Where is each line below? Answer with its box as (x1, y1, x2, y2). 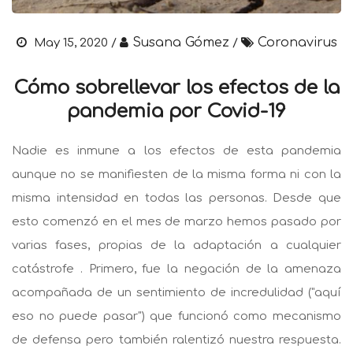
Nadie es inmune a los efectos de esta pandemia (12, 143, 341, 158)
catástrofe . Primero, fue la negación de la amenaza (12, 262, 341, 276)
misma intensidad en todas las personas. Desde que (12, 191, 341, 205)
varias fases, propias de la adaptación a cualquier (12, 238, 341, 252)
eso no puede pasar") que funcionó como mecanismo (12, 309, 341, 323)
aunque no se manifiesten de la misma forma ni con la (12, 167, 341, 181)
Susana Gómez (132, 35, 229, 50)
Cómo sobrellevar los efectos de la (13, 76, 340, 98)
